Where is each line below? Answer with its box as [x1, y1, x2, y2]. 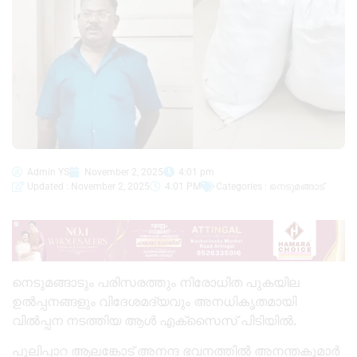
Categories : [216, 181, 269, 193]
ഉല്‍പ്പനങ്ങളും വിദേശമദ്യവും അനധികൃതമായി [12, 289, 296, 313]
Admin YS [27, 167, 69, 178]
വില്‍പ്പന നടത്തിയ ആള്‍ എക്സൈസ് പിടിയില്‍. [12, 308, 296, 332]
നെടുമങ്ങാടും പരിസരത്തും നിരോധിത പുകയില [12, 270, 300, 294]
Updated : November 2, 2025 [27, 181, 150, 193]
